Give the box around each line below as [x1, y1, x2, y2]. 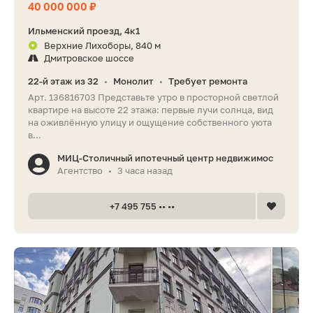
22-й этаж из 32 [28, 75, 99, 87]
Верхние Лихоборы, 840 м [44, 39, 161, 51]
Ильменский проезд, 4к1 [28, 24, 140, 36]
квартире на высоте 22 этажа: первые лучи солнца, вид [28, 103, 273, 115]
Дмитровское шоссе [44, 52, 134, 64]
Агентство [57, 164, 103, 176]
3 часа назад [117, 164, 173, 176]
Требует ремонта [168, 75, 247, 87]
